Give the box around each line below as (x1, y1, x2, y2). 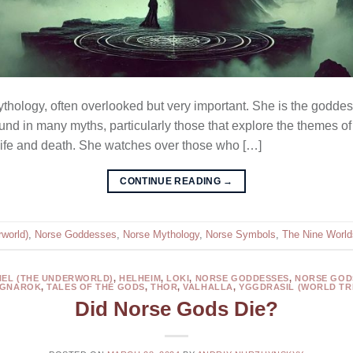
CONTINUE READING (120, 176, 224, 188)
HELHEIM (119, 273, 162, 284)
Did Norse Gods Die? (75, 297, 278, 320)
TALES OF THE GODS (46, 282, 145, 292)
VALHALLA (183, 282, 233, 292)
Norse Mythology (123, 229, 199, 241)
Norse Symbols (206, 229, 276, 241)
